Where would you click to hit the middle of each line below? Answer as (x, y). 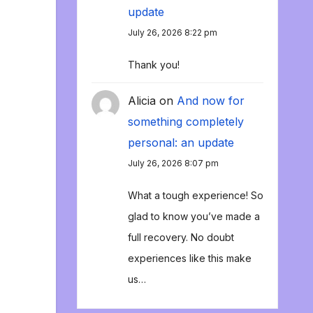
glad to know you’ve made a (194, 217)
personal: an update (181, 143)
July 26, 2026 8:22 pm (172, 33)
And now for (210, 101)
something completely (185, 122)
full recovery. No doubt (181, 238)
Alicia (141, 101)
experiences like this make (189, 259)
